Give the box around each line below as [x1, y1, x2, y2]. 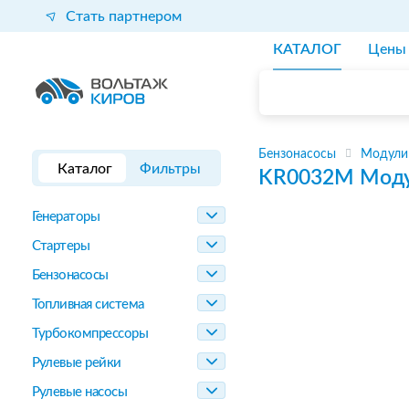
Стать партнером [65, 8, 182, 24]
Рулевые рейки [31, 356, 121, 370]
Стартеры [31, 239, 90, 253]
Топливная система [31, 298, 144, 311]
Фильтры [140, 162, 202, 176]
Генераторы [31, 210, 100, 224]
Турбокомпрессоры [31, 327, 149, 341]
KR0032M [258, 167, 354, 188]
